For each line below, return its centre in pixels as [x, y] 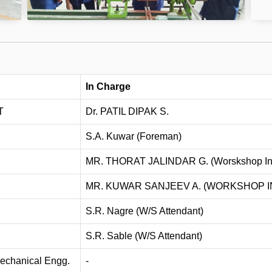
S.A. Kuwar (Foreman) [134, 137]
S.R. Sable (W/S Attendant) [144, 236]
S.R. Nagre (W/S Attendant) [144, 211]
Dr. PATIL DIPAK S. [127, 112]
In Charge [108, 87]
